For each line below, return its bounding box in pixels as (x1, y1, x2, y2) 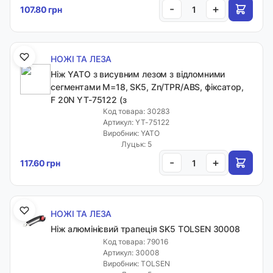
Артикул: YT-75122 (103, 118, 169, 127)
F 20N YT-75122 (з (51, 94, 127, 105)
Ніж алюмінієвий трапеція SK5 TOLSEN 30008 (51, 224, 240, 234)
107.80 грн (20, 4, 62, 15)
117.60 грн (20, 157, 60, 168)
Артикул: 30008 (103, 248, 159, 257)
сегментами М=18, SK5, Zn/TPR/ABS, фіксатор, (51, 82, 244, 92)
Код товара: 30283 (103, 107, 170, 116)
